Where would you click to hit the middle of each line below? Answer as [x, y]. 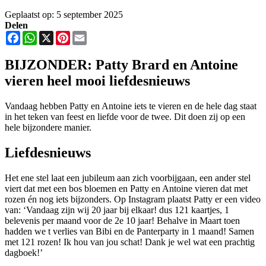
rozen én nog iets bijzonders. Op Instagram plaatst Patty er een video [133, 199]
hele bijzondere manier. [48, 127]
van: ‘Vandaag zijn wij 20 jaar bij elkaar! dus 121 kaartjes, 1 [117, 210]
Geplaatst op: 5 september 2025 [64, 15]
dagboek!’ [24, 252]
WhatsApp [57, 35]
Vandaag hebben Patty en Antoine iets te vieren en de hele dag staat [131, 106]
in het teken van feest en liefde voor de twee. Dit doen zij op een [125, 116]
